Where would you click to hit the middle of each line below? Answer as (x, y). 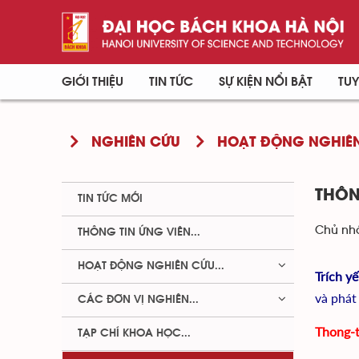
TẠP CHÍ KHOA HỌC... (134, 333)
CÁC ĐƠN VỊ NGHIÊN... (138, 300)
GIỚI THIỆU (93, 82)
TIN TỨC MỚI (110, 199)
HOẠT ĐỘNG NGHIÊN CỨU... (151, 266)
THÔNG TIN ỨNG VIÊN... (139, 232)
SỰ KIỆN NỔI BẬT (266, 82)
